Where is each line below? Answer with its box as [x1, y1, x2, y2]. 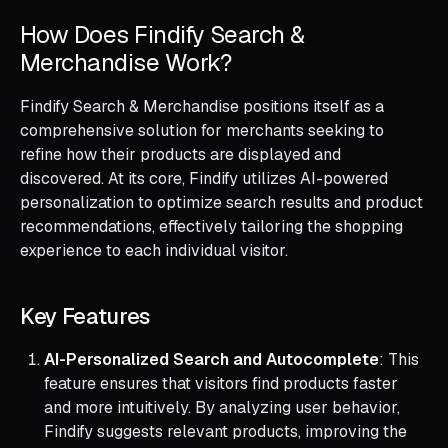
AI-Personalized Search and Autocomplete [44, 348, 379, 370]
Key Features [20, 301, 151, 330]
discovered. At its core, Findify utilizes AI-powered [20, 167, 388, 189]
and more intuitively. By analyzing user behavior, [44, 396, 400, 418]
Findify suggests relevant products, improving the [44, 420, 407, 442]
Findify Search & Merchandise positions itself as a [20, 95, 384, 117]
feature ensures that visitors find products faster [44, 372, 398, 394]
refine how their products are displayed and [20, 143, 341, 165]
